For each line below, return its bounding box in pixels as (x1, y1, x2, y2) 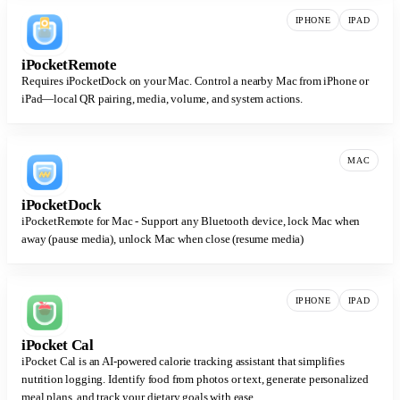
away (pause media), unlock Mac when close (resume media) (21, 232, 304, 246)
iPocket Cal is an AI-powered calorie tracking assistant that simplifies (21, 354, 345, 369)
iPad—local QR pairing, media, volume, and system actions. (21, 92, 303, 106)
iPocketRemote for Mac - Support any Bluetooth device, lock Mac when (21, 214, 361, 229)
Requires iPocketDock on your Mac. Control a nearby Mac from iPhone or (21, 74, 369, 88)
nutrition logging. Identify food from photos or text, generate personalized (21, 372, 369, 387)
